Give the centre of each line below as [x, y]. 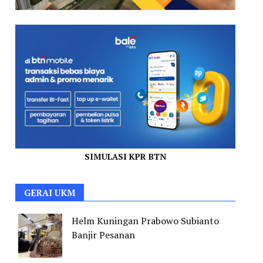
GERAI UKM [50, 193]
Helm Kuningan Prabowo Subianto [145, 221]
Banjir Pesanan [103, 235]
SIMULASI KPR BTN [125, 157]
